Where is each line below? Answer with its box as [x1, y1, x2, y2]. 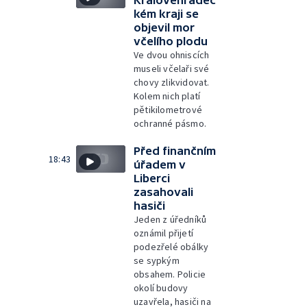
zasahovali [134, 185, 193, 198]
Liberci [134, 171, 170, 184]
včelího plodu [134, 34, 208, 47]
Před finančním [134, 144, 216, 157]
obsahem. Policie [134, 267, 206, 280]
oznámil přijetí [134, 226, 193, 239]
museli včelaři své [134, 62, 210, 75]
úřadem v [134, 158, 186, 171]
